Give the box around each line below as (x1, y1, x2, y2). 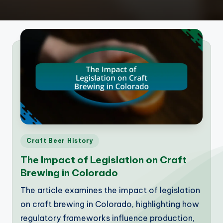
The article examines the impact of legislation (20, 185, 200, 195)
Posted (20, 135, 43, 143)
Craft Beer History (26, 137, 93, 145)
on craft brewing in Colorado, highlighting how (20, 199, 199, 209)
